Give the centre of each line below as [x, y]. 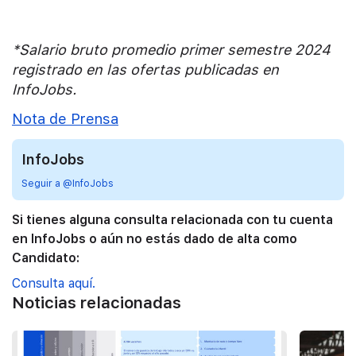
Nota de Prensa [65, 119]
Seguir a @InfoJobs [68, 184]
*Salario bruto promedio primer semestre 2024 [171, 49]
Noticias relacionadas [97, 303]
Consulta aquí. [54, 284]
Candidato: [46, 257]
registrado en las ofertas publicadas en [145, 69]
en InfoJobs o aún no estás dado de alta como [155, 238]
